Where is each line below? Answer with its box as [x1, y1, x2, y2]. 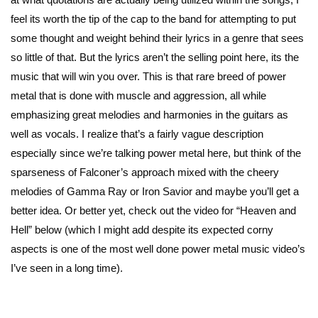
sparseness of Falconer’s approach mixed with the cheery [11, 165, 279, 178]
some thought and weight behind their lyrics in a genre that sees [11, 31, 304, 44]
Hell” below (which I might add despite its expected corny [11, 223, 273, 236]
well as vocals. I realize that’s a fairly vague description [11, 127, 263, 140]
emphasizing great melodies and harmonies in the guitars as [11, 108, 288, 121]
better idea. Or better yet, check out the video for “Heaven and [11, 204, 296, 216]
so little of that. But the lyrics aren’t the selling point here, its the [11, 50, 299, 63]
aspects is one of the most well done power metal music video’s [11, 242, 305, 255]
